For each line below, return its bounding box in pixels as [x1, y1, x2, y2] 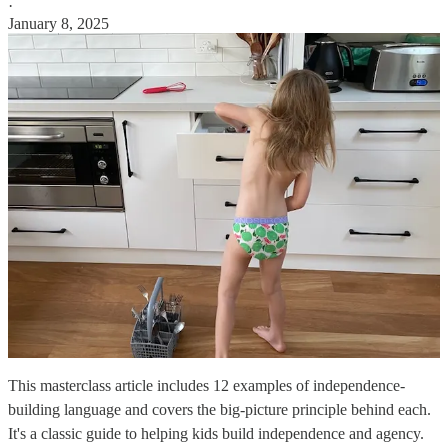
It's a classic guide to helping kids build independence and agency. [8, 424, 424, 442]
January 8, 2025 [8, 14, 109, 32]
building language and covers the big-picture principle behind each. [8, 400, 431, 418]
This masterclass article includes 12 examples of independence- [8, 376, 405, 394]
